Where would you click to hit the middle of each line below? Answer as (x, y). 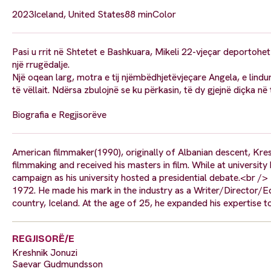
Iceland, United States (79, 15)
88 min (139, 15)
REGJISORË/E (43, 239)
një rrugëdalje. (41, 65)
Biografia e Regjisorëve (59, 115)
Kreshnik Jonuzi (45, 253)
